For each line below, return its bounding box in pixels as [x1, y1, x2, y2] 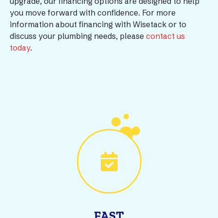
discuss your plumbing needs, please [10, 31, 146, 41]
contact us [146, 31, 185, 41]
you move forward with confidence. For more [10, 8, 176, 18]
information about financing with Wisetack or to [10, 19, 186, 29]
